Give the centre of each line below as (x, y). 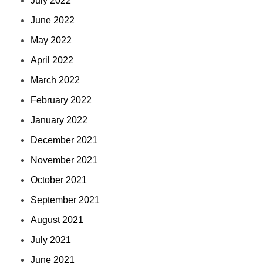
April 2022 (52, 60)
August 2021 (57, 220)
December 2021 (64, 140)
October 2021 (59, 180)
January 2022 (59, 120)
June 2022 (53, 21)
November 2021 (64, 160)
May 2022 (51, 41)
